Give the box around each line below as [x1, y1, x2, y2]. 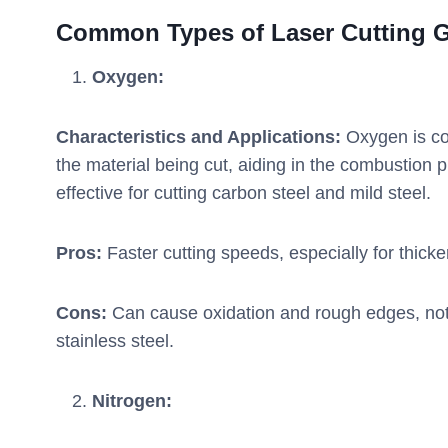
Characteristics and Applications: [56, 126, 341, 147]
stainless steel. [56, 330, 174, 351]
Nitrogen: [92, 390, 172, 411]
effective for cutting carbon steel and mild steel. [56, 182, 431, 203]
